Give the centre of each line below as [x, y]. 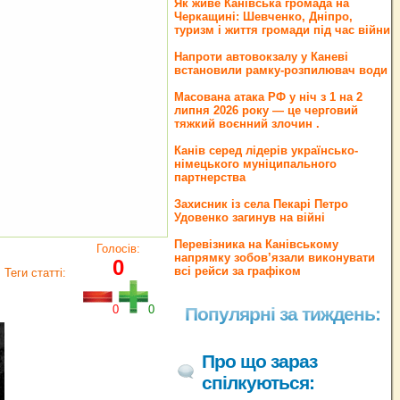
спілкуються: [258, 383]
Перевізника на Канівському [256, 244]
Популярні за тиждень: [283, 314]
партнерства [210, 177]
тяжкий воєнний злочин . [247, 124]
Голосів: [118, 249]
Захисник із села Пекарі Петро [261, 204]
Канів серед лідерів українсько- [266, 150]
